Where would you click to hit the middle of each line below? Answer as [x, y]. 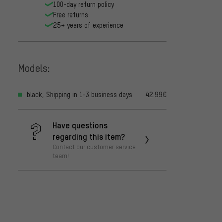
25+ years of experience [88, 25]
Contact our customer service [94, 146]
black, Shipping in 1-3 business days [80, 94]
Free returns [71, 14]
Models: [34, 68]
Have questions [80, 125]
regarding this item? [89, 136]
